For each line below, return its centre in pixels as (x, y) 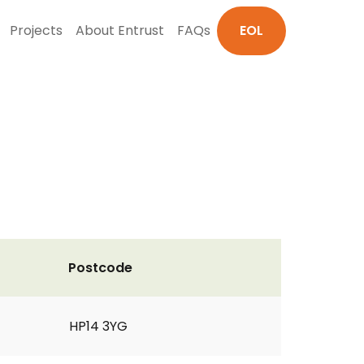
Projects (36, 30)
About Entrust (120, 30)
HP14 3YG (98, 326)
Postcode (100, 268)
